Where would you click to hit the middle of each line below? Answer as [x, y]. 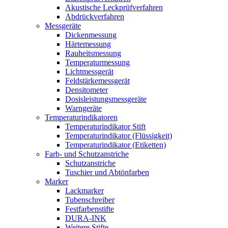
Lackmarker [84, 191]
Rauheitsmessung [93, 53]
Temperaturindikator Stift [105, 126]
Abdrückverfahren [95, 17]
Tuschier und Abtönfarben [107, 172]
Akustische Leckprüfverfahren [114, 7]
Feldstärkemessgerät [97, 81]
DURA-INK [86, 218]
